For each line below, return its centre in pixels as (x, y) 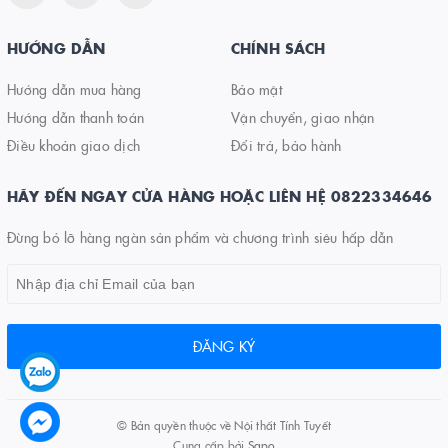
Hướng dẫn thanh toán (75, 117)
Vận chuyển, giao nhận (303, 117)
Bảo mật (256, 89)
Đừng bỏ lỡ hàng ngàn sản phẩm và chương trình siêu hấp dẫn (200, 237)
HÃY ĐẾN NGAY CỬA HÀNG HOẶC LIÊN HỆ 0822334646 (220, 196)
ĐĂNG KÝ (224, 346)
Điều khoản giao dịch (73, 145)
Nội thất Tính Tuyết (282, 425)
